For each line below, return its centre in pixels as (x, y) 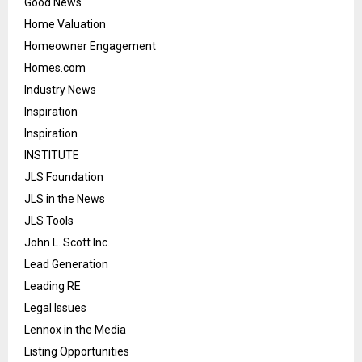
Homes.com (55, 68)
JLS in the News (65, 199)
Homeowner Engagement (90, 46)
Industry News (60, 90)
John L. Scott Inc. (67, 243)
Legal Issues (55, 308)
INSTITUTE (52, 156)
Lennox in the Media (75, 330)
